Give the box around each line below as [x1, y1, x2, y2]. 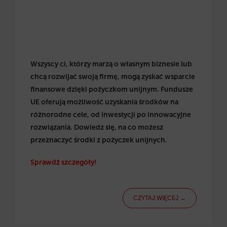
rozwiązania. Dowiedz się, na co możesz [30, 123, 163, 132]
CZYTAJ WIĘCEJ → [133, 195, 186, 202]
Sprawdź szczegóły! [30, 158, 97, 167]
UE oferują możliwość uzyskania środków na [30, 98, 178, 107]
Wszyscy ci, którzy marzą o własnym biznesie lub [30, 60, 192, 69]
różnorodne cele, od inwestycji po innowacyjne [30, 110, 191, 120]
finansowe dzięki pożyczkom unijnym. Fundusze [30, 85, 193, 94]
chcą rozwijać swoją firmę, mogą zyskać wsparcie [30, 72, 195, 82]
